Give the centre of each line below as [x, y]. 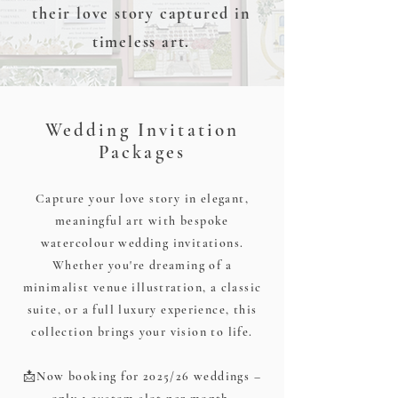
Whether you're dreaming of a [142, 265]
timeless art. [141, 41]
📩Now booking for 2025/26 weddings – [142, 376]
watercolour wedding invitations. [142, 243]
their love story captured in [141, 13]
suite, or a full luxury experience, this [142, 309]
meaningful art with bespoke [142, 220]
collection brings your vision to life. [142, 331]
